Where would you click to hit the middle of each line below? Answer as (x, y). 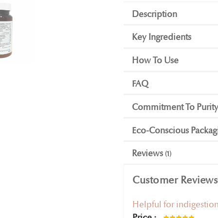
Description (154, 14)
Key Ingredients (162, 37)
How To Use (155, 61)
